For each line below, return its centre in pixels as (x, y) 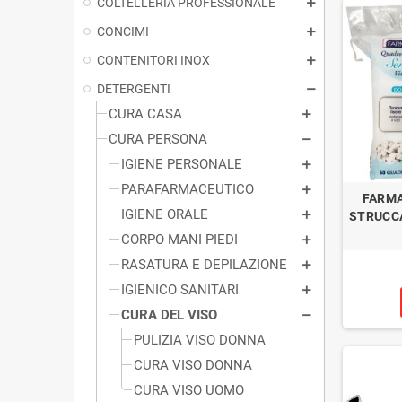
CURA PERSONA (158, 139)
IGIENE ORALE (165, 214)
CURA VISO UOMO (189, 390)
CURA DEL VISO (169, 315)
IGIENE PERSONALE (182, 164)
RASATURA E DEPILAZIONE (204, 264)
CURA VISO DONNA (193, 365)
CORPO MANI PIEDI (179, 239)
